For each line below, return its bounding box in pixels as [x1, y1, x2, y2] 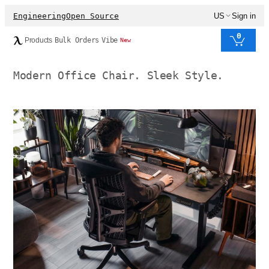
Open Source [66, 11, 119, 20]
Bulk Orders [54, 36, 100, 44]
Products [25, 36, 52, 44]
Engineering [13, 11, 66, 20]
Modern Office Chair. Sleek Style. [13, 69, 223, 82]
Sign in [232, 11, 256, 20]
